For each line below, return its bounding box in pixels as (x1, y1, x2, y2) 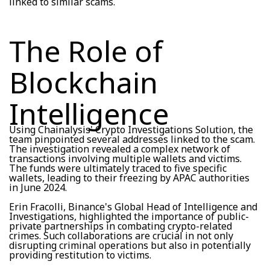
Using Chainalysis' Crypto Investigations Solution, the (9, 122, 253, 136)
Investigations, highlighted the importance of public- (9, 209, 249, 223)
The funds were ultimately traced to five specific (9, 161, 227, 175)
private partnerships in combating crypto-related (9, 219, 232, 233)
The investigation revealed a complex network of (9, 142, 230, 155)
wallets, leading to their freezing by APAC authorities (9, 171, 250, 184)
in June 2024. (9, 180, 67, 194)
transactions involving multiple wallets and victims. (9, 151, 242, 165)
